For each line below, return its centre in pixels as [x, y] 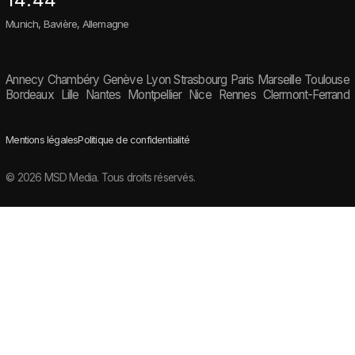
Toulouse [327, 80]
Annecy [25, 80]
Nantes [103, 95]
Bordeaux [30, 95]
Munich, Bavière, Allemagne [67, 23]
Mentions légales [42, 140]
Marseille [279, 80]
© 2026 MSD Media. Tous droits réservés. [101, 178]
